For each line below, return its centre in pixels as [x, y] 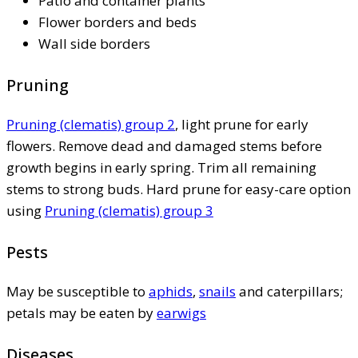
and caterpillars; [289, 291]
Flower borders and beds [117, 22]
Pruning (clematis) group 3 [129, 210]
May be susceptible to [78, 291]
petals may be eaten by [82, 312]
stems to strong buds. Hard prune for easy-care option [179, 189]
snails [217, 291]
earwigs [181, 312]
